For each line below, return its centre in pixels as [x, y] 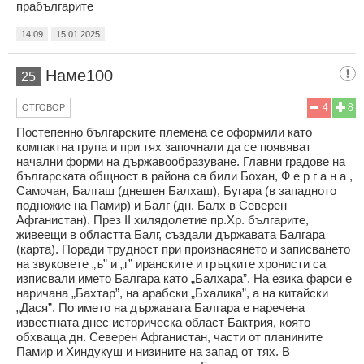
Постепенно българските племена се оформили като [164, 132]
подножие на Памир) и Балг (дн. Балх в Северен [152, 205]
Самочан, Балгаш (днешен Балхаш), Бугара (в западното [176, 190]
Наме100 [79, 75]
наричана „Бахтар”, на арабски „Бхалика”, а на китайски [172, 292]
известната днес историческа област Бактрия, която [163, 322]
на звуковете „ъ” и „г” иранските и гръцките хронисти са [171, 263]
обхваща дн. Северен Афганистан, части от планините [169, 336]
